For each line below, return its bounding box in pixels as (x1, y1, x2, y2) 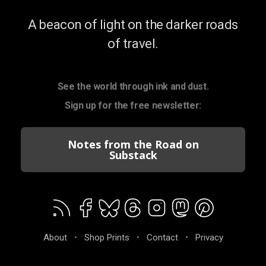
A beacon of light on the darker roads (28, 17, 238, 33)
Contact (146, 232, 178, 243)
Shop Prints (84, 232, 129, 243)
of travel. (107, 36, 159, 52)
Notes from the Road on (67, 137, 199, 152)
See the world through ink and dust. (57, 81, 209, 93)
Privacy (195, 232, 223, 243)
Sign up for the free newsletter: (65, 100, 201, 112)
